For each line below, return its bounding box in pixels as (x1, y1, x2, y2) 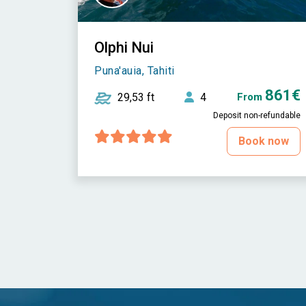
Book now (238, 135, 289, 148)
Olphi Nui (94, 39, 154, 57)
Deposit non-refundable (212, 111, 301, 121)
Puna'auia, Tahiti (94, 64, 175, 78)
